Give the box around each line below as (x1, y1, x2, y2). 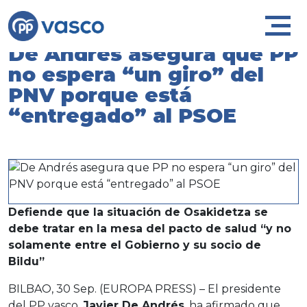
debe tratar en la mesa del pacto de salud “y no (8, 222, 291, 235)
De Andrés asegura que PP (8, 42, 298, 66)
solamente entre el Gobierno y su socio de (8, 238, 261, 251)
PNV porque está (8, 83, 192, 107)
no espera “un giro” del (8, 62, 264, 86)
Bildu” (8, 255, 45, 268)
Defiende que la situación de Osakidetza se (8, 206, 268, 219)
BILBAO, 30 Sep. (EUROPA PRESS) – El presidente (8, 282, 281, 295)
